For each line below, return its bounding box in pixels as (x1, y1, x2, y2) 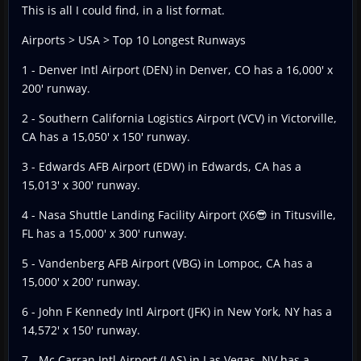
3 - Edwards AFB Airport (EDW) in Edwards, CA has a (22, 158, 301, 174)
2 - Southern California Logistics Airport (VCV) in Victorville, (22, 110, 337, 126)
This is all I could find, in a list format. (22, 2, 225, 18)
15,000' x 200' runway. (22, 273, 140, 289)
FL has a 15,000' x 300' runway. (22, 225, 187, 241)
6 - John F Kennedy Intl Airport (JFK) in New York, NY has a (22, 303, 332, 319)
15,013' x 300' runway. (22, 176, 140, 193)
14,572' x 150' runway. (22, 322, 140, 338)
